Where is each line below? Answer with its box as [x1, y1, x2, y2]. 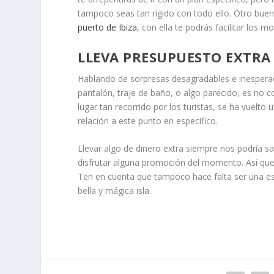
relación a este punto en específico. [78, 114, 218, 127]
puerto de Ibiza [78, 21, 138, 34]
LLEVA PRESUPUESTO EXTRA [78, 47, 271, 66]
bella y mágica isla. [78, 184, 152, 196]
